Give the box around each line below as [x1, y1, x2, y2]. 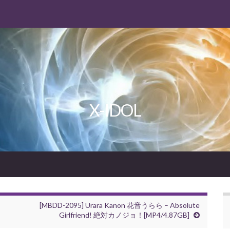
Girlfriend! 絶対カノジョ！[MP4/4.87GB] [59, 210, 189, 220]
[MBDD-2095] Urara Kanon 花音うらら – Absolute [40, 201, 200, 210]
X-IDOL [89, 100, 141, 121]
